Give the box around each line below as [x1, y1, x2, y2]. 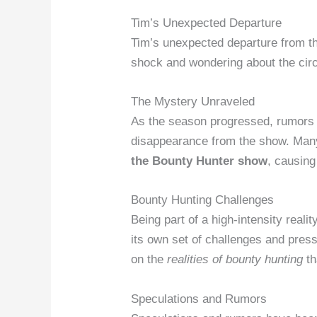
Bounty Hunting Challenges [131, 193, 275, 207]
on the [131, 253, 168, 267]
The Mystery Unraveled [131, 95, 255, 109]
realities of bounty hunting [167, 253, 304, 267]
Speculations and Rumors [131, 292, 267, 306]
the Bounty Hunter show [131, 154, 268, 168]
